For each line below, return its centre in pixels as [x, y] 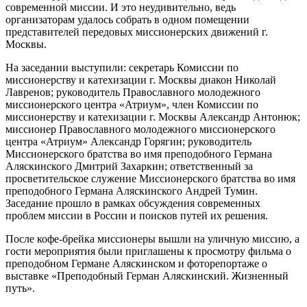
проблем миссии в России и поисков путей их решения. [137, 215]
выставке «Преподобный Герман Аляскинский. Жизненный [147, 275]
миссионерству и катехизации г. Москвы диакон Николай [141, 79]
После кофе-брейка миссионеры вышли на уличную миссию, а [152, 238]
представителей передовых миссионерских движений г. [137, 32]
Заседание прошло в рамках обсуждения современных [133, 203]
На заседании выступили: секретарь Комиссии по [122, 67]
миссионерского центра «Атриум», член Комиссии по [132, 104]
